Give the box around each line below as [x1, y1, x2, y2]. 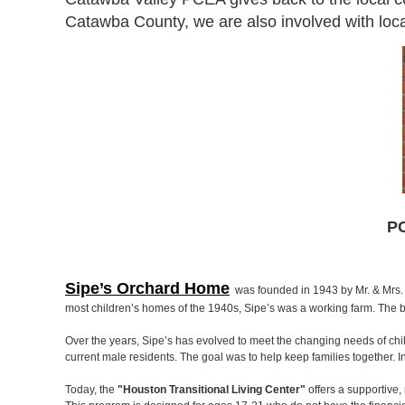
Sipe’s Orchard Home [65, 279, 230, 297]
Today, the [65, 383, 118, 396]
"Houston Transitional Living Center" [118, 383, 306, 396]
